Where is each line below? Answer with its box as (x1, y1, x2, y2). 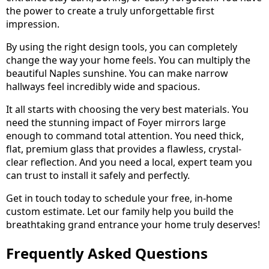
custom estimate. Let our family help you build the (6, 205, 234, 219)
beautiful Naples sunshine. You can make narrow (6, 67, 228, 80)
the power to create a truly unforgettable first (6, 4, 214, 18)
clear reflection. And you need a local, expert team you (6, 156, 252, 169)
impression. (6, 17, 59, 31)
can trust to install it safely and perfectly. (6, 169, 190, 183)
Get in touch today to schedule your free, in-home (6, 192, 232, 205)
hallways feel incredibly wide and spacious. (6, 80, 200, 94)
